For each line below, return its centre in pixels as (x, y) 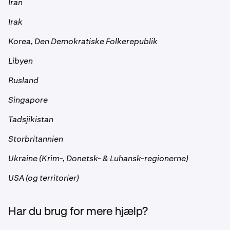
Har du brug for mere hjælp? (78, 212)
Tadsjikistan (31, 119)
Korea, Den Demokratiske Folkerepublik (83, 41)
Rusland (23, 80)
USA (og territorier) (44, 178)
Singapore (28, 100)
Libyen (21, 61)
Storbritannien (36, 139)
